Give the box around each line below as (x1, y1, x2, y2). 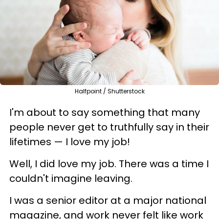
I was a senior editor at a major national (9, 193, 206, 207)
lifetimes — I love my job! (9, 134, 130, 149)
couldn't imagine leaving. (9, 171, 132, 185)
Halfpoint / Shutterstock (74, 87, 145, 95)
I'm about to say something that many (9, 105, 200, 119)
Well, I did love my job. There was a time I (9, 156, 209, 171)
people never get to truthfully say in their (9, 120, 209, 134)
